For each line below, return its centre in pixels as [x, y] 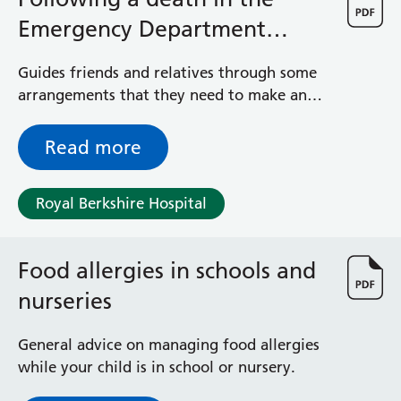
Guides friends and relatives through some [167, 73]
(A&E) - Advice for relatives [158, 59]
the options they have [95, 117]
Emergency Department [142, 29]
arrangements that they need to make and [167, 95]
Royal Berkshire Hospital [121, 203]
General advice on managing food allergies [169, 345]
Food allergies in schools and [167, 270]
